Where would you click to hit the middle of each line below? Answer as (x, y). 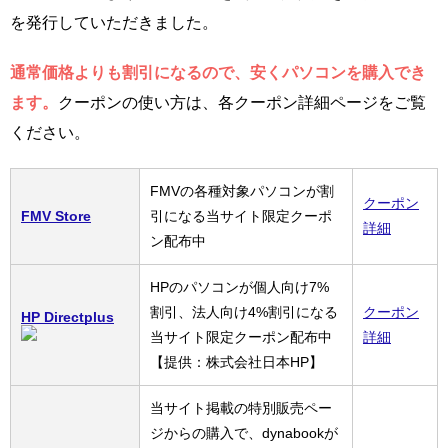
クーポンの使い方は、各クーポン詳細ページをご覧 (242, 102)
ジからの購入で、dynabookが (244, 432)
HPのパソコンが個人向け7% (239, 286)
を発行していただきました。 (114, 22)
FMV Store (56, 215)
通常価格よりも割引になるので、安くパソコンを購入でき (218, 72)
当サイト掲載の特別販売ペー (241, 407)
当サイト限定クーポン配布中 (241, 336)
